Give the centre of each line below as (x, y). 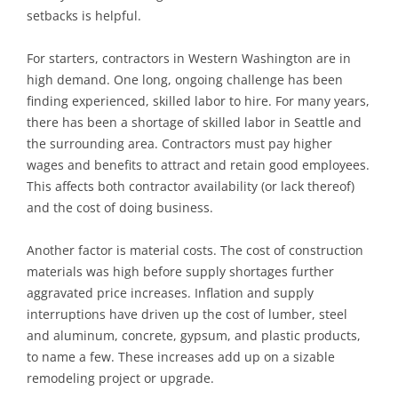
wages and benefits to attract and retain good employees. (198, 164)
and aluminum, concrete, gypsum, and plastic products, (194, 335)
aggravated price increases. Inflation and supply (170, 292)
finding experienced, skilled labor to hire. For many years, (198, 100)
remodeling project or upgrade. (120, 378)
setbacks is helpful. (84, 15)
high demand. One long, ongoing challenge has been (185, 79)
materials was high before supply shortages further (180, 271)
